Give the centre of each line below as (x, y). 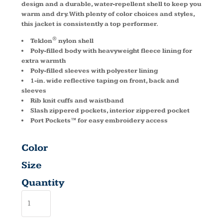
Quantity (43, 183)
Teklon (41, 41)
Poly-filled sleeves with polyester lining (94, 71)
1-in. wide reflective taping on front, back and (105, 81)
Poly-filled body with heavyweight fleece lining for (111, 51)
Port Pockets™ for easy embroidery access (99, 121)
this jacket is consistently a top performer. (90, 24)
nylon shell (75, 41)
